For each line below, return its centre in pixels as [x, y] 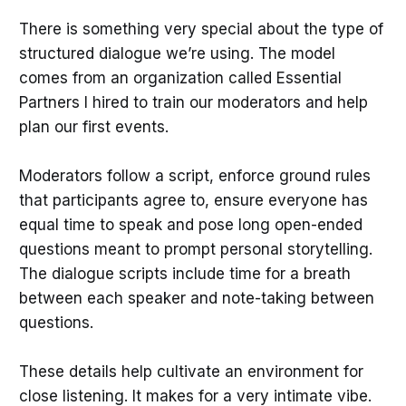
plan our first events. [96, 127]
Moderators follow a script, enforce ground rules [194, 176]
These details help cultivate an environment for [191, 372]
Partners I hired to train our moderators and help [193, 103]
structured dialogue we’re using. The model [177, 54]
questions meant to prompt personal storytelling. [195, 250]
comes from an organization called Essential [180, 78]
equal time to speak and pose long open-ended [190, 225]
